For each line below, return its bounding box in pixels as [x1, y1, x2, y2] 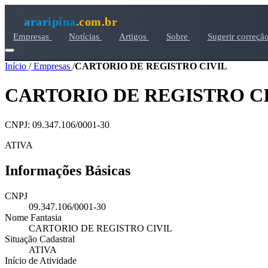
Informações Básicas [5, 162, 130, 178]
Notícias [69, 31, 102, 41]
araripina [24, 14, 76, 28]
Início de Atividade [5, 255, 77, 266]
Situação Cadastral [5, 233, 75, 244]
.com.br [75, 14, 117, 28]
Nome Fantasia [5, 212, 62, 223]
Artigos [118, 31, 149, 41]
